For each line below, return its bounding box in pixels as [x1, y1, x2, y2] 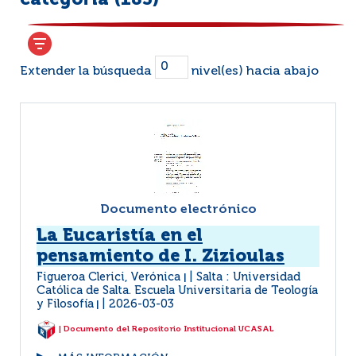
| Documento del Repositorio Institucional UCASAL [56, 325, 274, 334]
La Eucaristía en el [37, 227, 203, 245]
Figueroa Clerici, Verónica [37, 272, 184, 283]
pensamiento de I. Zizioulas [37, 248, 284, 265]
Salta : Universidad [196, 272, 300, 283]
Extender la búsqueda [20, 64, 155, 78]
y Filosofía [37, 299, 94, 310]
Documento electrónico [99, 203, 257, 216]
